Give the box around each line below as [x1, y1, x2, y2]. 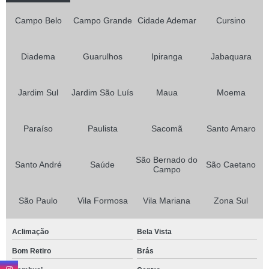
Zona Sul [214, 196, 248, 205]
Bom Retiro [12, 247, 51, 255]
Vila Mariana [143, 196, 190, 205]
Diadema [21, 52, 55, 61]
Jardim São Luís [71, 88, 133, 97]
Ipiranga [151, 52, 183, 61]
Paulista [87, 124, 118, 133]
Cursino [216, 16, 246, 25]
